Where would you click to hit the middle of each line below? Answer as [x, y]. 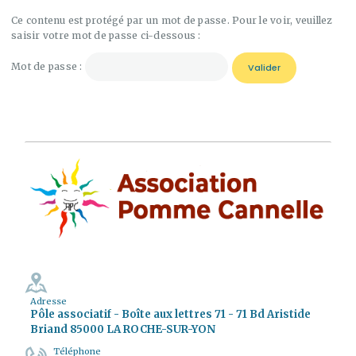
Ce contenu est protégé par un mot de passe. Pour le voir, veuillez [172, 21]
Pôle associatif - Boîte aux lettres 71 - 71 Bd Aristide [170, 314]
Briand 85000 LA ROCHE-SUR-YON [122, 329]
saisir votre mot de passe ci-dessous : [106, 36]
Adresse [48, 301]
